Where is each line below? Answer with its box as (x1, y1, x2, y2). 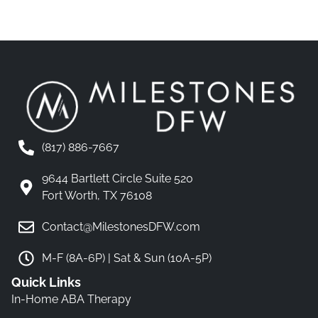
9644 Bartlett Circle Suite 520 (41, 172, 193, 186)
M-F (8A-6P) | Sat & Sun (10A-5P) (41, 251, 212, 265)
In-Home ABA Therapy (11, 292, 131, 307)
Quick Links (11, 275, 81, 290)
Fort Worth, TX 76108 (41, 189, 152, 203)
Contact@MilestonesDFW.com (41, 220, 200, 234)
